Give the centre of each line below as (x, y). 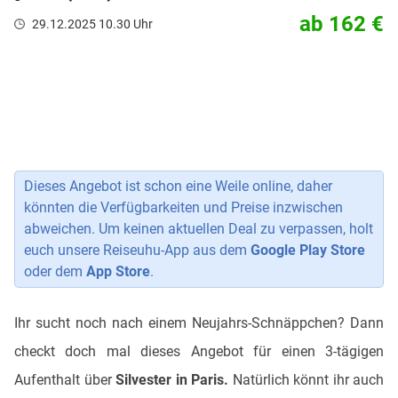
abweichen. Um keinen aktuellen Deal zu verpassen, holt (199, 229)
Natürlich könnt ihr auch (308, 380)
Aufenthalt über (65, 380)
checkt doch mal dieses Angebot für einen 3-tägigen (199, 351)
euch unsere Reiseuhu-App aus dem (137, 250)
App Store (118, 271)
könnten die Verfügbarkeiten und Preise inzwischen (183, 207)
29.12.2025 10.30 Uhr (92, 24)
